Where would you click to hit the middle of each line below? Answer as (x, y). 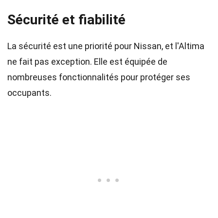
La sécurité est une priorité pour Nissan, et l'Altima (106, 46)
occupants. (29, 93)
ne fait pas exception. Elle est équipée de (87, 62)
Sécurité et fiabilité (66, 20)
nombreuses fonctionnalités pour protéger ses (99, 77)
